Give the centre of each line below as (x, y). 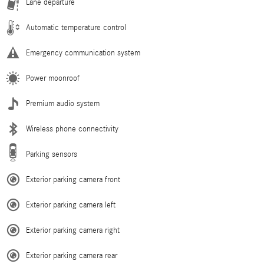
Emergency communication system (83, 53)
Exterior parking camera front (73, 180)
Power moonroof (53, 79)
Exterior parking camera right (73, 231)
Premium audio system (63, 104)
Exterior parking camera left (71, 205)
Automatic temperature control (76, 28)
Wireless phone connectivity (72, 129)
